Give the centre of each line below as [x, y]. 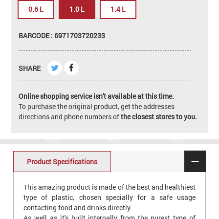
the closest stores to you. [158, 116]
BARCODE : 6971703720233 [62, 35]
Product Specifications [62, 161]
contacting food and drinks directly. [77, 208]
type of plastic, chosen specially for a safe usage [109, 197]
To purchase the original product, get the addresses [97, 106]
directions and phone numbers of [69, 116]
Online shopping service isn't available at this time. [97, 96]
